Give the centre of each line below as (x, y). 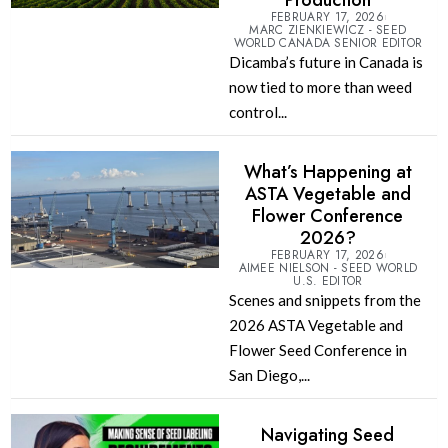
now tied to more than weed (320, 87)
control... (257, 112)
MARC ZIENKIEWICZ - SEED (328, 30)
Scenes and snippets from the (324, 300)
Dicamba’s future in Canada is (325, 62)
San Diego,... (269, 375)
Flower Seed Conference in (317, 350)
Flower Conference (328, 216)
